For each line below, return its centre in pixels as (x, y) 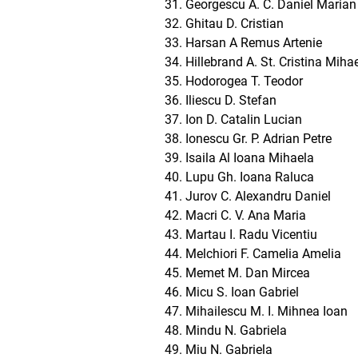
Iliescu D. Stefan (231, 100)
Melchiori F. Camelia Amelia (263, 254)
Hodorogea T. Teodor (244, 81)
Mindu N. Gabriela (236, 330)
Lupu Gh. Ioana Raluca (250, 177)
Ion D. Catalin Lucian (244, 119)
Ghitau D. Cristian (235, 24)
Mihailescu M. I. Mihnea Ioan (267, 311)
